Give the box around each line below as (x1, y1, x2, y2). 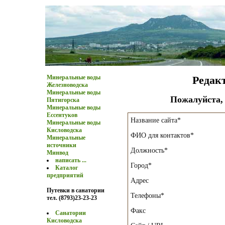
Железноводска (47, 81, 88, 88)
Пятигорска (47, 96, 79, 103)
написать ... (55, 157, 86, 164)
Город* (131, 161, 152, 169)
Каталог (55, 164, 78, 171)
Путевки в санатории (47, 187, 104, 194)
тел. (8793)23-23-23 (47, 194, 97, 201)
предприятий (47, 172, 83, 179)
